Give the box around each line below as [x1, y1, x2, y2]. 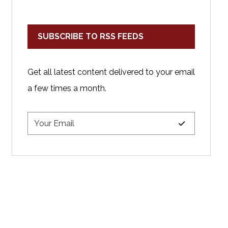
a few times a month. [27, 83, 106, 94]
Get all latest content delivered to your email [27, 67, 195, 77]
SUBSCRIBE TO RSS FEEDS [37, 32, 144, 42]
